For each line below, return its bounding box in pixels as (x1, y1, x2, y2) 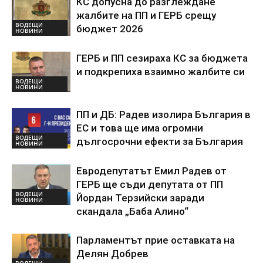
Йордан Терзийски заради (76, 192, 204, 204)
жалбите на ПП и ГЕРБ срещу (76, 9, 216, 22)
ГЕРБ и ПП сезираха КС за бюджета (76, 52, 248, 65)
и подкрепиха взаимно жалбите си (76, 66, 245, 78)
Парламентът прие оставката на (76, 234, 235, 247)
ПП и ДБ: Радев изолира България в (76, 109, 251, 121)
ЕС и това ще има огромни (76, 122, 203, 134)
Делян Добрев (76, 248, 149, 260)
